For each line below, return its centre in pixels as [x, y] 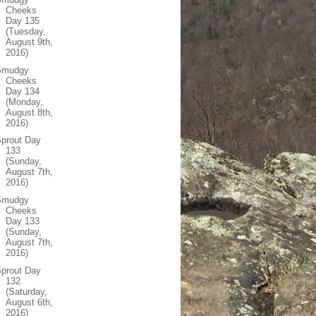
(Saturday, [27, 291]
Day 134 [23, 91]
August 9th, [30, 42]
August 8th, [30, 112]
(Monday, [25, 102]
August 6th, [30, 302]
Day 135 [23, 20]
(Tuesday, [26, 31]
